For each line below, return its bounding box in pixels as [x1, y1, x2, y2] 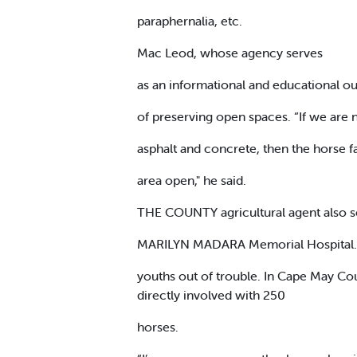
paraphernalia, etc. [137, 12, 242, 29]
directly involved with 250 [137, 286, 285, 303]
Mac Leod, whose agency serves [137, 44, 323, 61]
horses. [137, 318, 178, 335]
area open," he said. [137, 171, 246, 188]
